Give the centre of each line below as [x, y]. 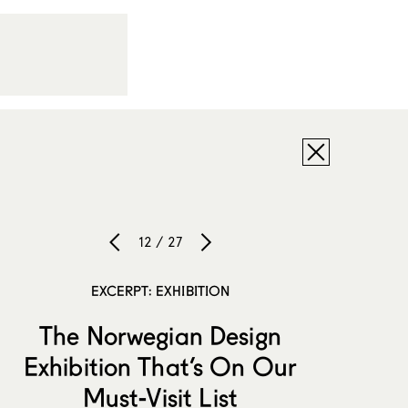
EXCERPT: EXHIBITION [160, 290]
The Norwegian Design [160, 336]
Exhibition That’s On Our [160, 367]
